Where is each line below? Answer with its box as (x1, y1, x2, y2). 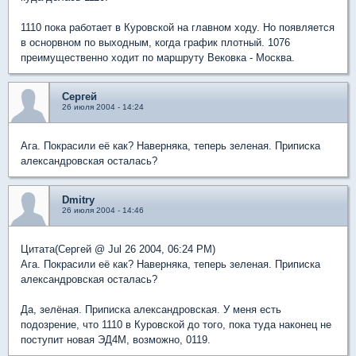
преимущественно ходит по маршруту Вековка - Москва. (21, 51, 295, 64)
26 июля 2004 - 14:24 (62, 102, 144, 111)
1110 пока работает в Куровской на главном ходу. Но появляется (21, 21, 335, 33)
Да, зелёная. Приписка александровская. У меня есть (21, 303, 281, 315)
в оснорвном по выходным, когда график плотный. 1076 (21, 36, 290, 48)
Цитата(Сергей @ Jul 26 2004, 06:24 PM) (21, 242, 215, 255)
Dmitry (62, 193, 95, 206)
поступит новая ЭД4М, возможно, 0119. (21, 333, 211, 346)
